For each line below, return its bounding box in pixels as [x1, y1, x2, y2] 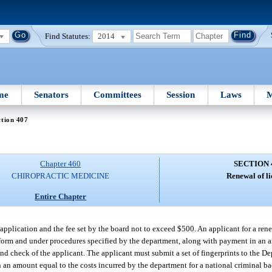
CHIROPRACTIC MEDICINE [12, 171, 110, 181]
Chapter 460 [40, 159, 81, 169]
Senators [33, 89, 69, 100]
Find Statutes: [45, 31, 91, 41]
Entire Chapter [35, 191, 87, 201]
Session [166, 89, 195, 100]
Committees [93, 89, 142, 100]
